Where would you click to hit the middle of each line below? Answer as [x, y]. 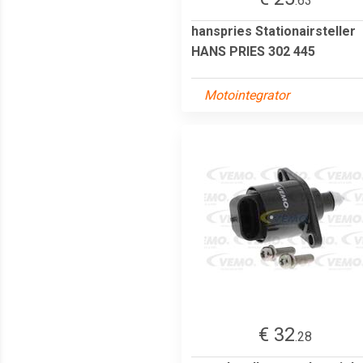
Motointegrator [247, 95]
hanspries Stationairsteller [273, 31]
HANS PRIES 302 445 [253, 51]
